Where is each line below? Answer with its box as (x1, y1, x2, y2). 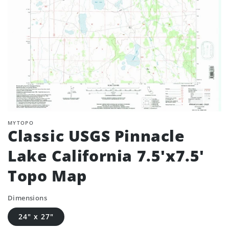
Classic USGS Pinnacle (8, 125, 185, 146)
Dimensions (8, 193, 47, 202)
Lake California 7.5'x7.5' (8, 145, 205, 166)
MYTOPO (8, 119, 34, 126)
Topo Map (8, 165, 87, 186)
